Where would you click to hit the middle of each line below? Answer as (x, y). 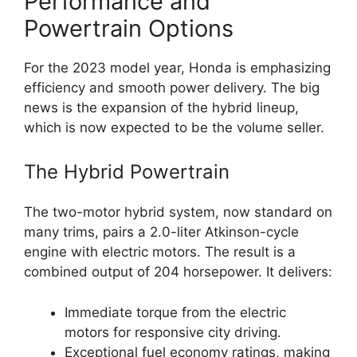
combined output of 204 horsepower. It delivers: (178, 272)
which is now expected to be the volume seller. (174, 127)
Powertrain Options (129, 28)
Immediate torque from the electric (175, 312)
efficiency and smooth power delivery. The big (172, 87)
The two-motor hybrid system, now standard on (178, 212)
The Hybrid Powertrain (127, 172)
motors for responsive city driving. (173, 332)
